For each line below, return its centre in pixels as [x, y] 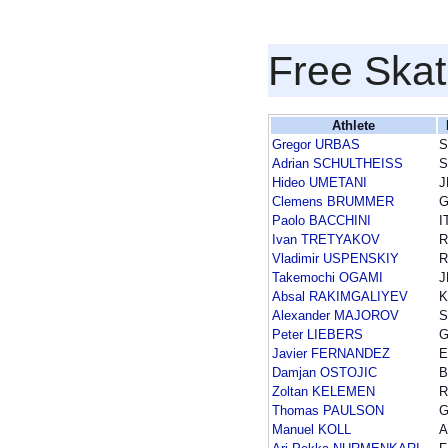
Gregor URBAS [316, 145]
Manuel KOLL [311, 430]
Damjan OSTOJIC [324, 373]
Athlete [353, 126]
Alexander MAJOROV [335, 316]
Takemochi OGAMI [327, 278]
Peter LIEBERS [317, 335]
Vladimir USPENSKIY [335, 259]
